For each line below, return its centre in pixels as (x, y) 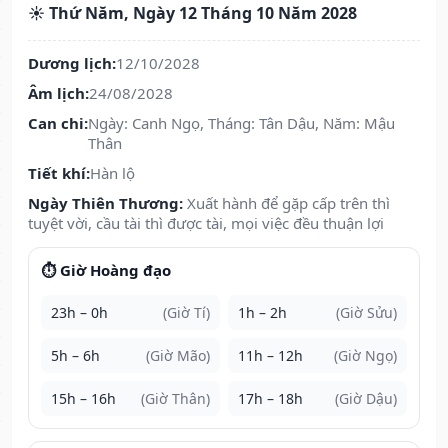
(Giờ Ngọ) (365, 356)
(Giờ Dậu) (366, 399)
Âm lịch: (58, 93)
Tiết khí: (59, 173)
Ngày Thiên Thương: (105, 203)
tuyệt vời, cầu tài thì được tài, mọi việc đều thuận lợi (206, 223)
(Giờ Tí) (186, 313)
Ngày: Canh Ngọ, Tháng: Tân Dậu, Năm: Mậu (241, 123)
